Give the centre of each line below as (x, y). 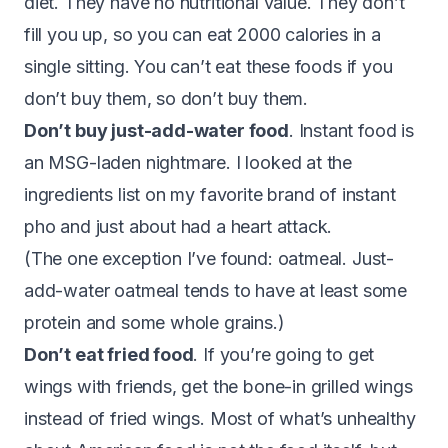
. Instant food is (351, 130)
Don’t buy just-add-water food (156, 130)
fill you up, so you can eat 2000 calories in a (202, 34)
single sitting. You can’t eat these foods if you (208, 66)
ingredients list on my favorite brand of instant (210, 194)
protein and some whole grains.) (154, 322)
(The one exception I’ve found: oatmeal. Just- (209, 258)
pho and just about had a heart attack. (181, 226)
